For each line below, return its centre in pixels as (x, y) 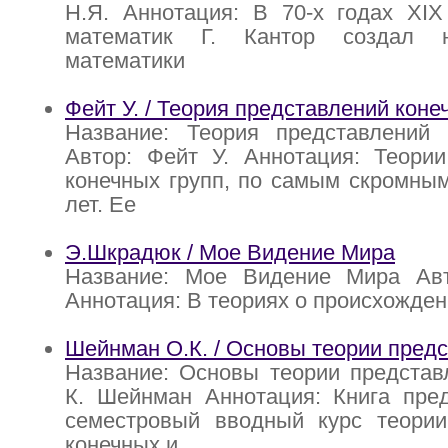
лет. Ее (100, 205)
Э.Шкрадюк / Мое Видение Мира (230, 253)
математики (125, 61)
